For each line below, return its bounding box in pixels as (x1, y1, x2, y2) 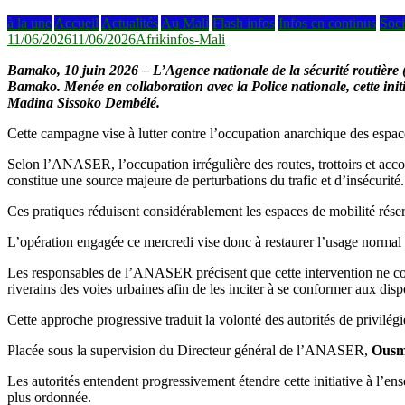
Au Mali (161, 14, 209, 31)
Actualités (101, 14, 158, 31)
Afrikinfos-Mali (136, 31, 225, 47)
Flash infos (212, 14, 275, 31)
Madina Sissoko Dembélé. (7, 94, 160, 110)
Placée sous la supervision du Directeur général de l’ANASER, (7, 342, 372, 358)
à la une (7, 14, 52, 31)
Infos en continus (278, 14, 376, 31)
